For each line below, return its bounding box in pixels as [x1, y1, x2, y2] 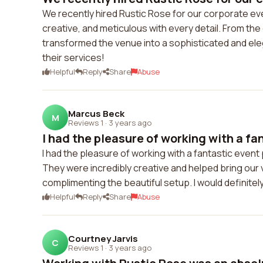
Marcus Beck [68, 107, 124, 120]
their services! [42, 51, 104, 64]
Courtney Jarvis [68, 232, 138, 245]
